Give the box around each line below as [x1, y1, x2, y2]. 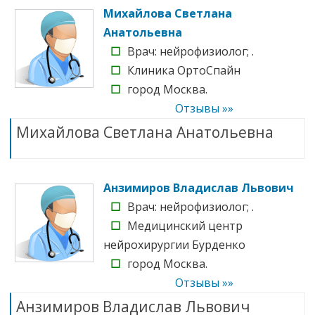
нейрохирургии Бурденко [103, 236, 245, 252]
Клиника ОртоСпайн [127, 62, 240, 78]
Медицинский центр [127, 217, 243, 233]
